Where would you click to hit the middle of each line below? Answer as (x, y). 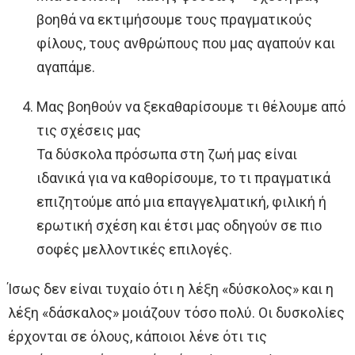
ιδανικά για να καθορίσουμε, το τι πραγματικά (183, 178)
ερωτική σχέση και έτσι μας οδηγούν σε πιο (179, 226)
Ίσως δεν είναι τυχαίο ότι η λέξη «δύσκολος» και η (171, 289)
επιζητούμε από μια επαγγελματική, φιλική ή (181, 202)
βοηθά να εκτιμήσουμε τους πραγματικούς (174, 20)
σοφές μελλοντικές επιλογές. (134, 250)
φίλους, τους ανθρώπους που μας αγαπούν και (186, 44)
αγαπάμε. (66, 67)
